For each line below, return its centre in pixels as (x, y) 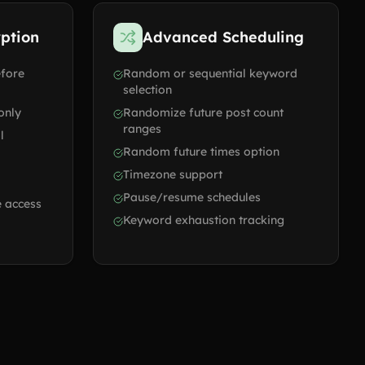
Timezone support (173, 174)
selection (147, 90)
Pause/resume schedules (192, 197)
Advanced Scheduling (223, 37)
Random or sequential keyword (210, 73)
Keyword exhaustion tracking (204, 220)
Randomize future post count (203, 112)
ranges (142, 129)
